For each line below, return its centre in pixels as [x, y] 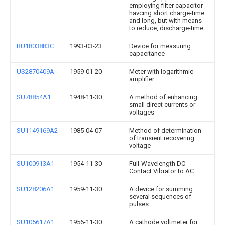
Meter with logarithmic [161, 72]
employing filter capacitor [166, 5]
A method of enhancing [163, 97]
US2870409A [35, 72]
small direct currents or [162, 105]
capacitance [147, 53]
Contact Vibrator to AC [161, 171]
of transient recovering [162, 138]
